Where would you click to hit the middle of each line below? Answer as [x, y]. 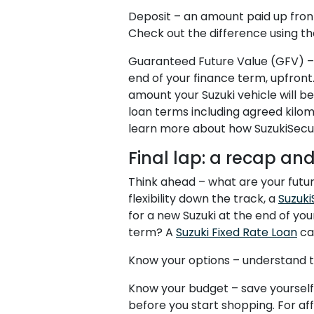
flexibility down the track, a [203, 199]
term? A [152, 233]
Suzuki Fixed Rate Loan [237, 233]
